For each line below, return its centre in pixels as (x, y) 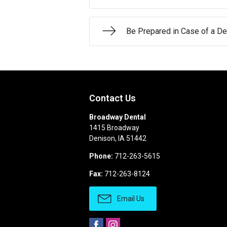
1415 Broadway (114, 128)
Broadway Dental (118, 117)
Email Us (130, 199)
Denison (102, 139)
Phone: (101, 156)
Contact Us (112, 98)
